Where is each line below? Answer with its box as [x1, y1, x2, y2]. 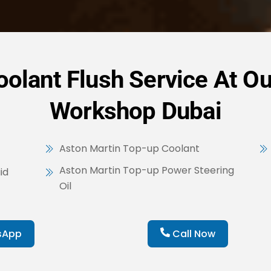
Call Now [170, 226, 216, 241]
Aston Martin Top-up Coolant [59, 142, 200, 156]
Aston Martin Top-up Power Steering [59, 163, 235, 177]
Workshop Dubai [50, 97, 221, 126]
